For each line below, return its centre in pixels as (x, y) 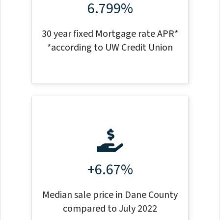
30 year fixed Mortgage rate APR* (110, 34)
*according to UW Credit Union (110, 48)
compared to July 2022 (110, 209)
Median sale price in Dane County (110, 195)
